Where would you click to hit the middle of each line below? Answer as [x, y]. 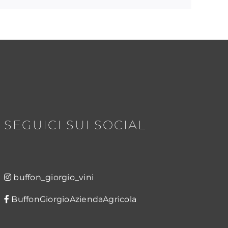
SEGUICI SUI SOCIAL [75, 125]
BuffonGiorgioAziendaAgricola [74, 199]
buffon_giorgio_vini [54, 177]
